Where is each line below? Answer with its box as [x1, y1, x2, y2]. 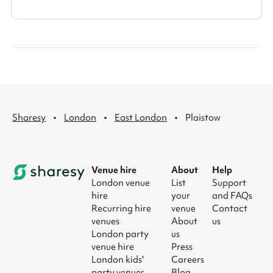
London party [91, 227, 149, 240]
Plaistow [185, 112, 221, 124]
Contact [211, 202, 247, 214]
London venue [91, 176, 150, 189]
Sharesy [12, 112, 46, 124]
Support [211, 176, 246, 189]
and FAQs [211, 189, 252, 202]
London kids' [91, 253, 144, 266]
